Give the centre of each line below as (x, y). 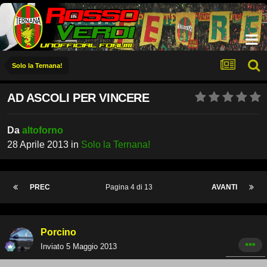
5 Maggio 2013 (91, 247)
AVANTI (224, 187)
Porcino (58, 232)
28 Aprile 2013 (38, 145)
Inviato (53, 247)
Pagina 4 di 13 (131, 187)
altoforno (43, 131)
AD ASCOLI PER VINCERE (78, 98)
